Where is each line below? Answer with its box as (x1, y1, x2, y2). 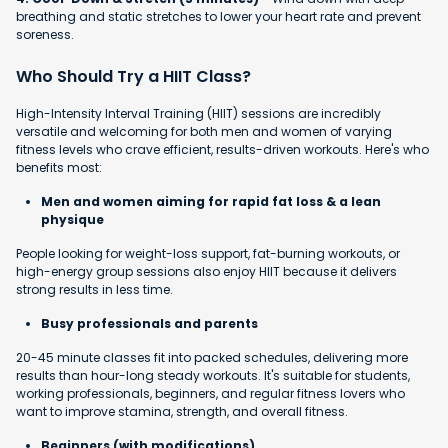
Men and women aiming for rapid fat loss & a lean (41, 193, 381, 211)
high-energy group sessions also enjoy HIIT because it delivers (16, 263, 397, 281)
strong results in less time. (16, 281, 173, 299)
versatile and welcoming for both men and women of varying (16, 123, 392, 141)
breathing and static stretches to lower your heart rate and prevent (16, 8, 421, 26)
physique (41, 211, 104, 229)
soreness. (16, 26, 74, 44)
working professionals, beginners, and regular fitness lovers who (16, 385, 405, 403)
